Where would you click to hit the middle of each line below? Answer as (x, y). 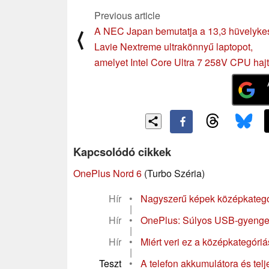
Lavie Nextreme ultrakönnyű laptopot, (174, 46)
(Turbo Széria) (173, 173)
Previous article (127, 15)
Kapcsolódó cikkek (122, 151)
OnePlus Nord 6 (107, 173)
